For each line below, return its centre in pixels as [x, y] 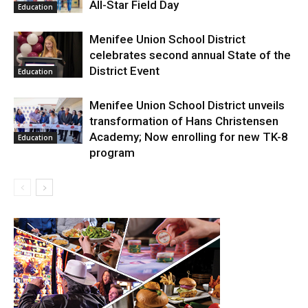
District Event [124, 71]
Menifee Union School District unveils [187, 106]
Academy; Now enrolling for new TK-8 [189, 137]
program [112, 153]
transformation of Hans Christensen [184, 121]
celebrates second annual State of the [190, 55]
